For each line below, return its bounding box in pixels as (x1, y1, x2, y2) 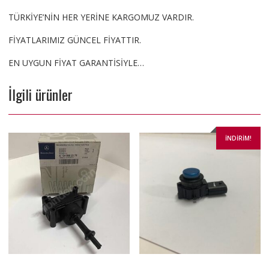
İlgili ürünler (8, 83, 73, 105)
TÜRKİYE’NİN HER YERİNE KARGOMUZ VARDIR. (8, 11, 194, 23)
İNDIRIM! (225, 133, 252, 142)
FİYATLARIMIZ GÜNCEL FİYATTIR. (8, 34, 141, 46)
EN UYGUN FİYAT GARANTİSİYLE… (8, 56, 144, 68)
